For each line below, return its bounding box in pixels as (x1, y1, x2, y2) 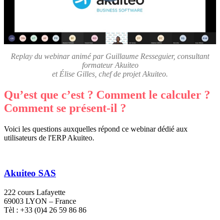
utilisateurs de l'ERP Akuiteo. (4, 133, 96, 142)
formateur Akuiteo (82, 60, 138, 69)
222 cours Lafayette (4, 188, 65, 197)
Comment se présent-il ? (4, 101, 126, 114)
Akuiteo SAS (4, 168, 56, 179)
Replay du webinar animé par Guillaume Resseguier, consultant (11, 52, 209, 60)
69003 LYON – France (4, 197, 76, 206)
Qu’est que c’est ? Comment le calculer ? (4, 88, 210, 101)
